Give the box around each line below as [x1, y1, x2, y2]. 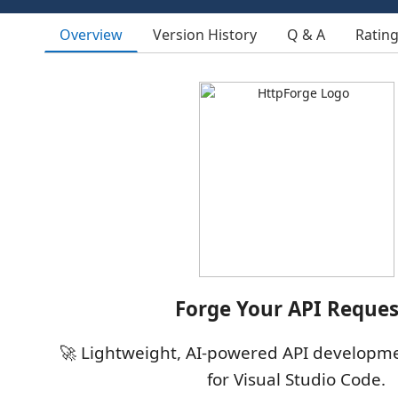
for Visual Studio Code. [207, 368, 386, 391]
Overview [60, 24, 123, 44]
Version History [153, 25, 257, 44]
